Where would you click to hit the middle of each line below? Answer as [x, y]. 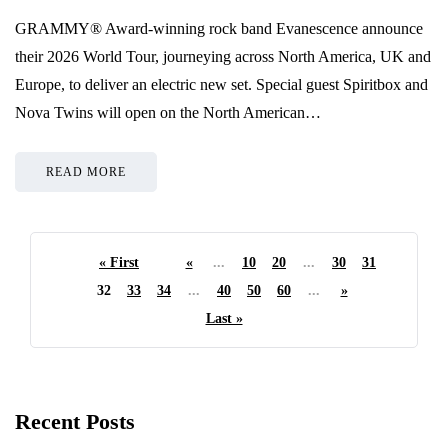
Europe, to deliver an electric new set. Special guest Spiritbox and [221, 85]
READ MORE [86, 172]
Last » [224, 319]
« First [119, 263]
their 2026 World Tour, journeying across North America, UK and [223, 57]
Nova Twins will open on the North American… [168, 113]
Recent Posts [75, 422]
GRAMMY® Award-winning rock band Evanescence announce [219, 29]
